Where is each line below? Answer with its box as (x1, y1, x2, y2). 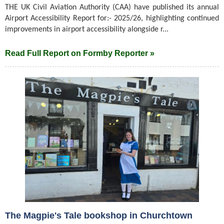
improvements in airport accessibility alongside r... (5, 25, 168, 33)
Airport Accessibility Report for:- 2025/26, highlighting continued (5, 14, 219, 22)
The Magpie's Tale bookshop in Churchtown (5, 210, 192, 220)
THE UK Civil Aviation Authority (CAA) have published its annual (5, 3, 219, 11)
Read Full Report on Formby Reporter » (5, 48, 154, 57)
